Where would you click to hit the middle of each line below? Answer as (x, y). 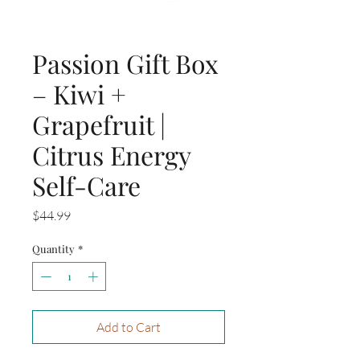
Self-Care (86, 186)
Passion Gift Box (125, 63)
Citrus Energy (111, 155)
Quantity (53, 249)
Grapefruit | (99, 125)
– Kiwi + (79, 94)
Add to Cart (129, 327)
